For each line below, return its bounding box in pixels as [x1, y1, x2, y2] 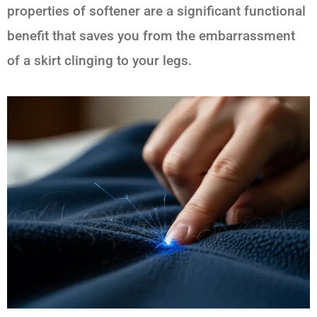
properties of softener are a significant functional [7, 2, 306, 19]
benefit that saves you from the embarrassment [7, 27, 295, 44]
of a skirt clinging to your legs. [7, 52, 192, 69]
